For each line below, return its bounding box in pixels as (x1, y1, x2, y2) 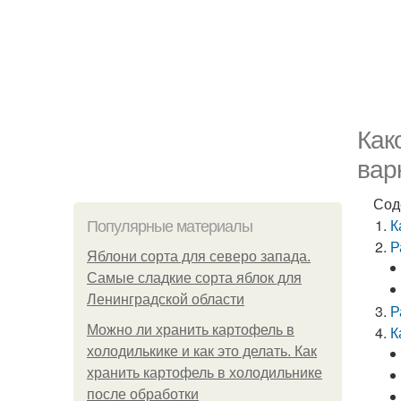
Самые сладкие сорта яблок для (87, 270, 302, 286)
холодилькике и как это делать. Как (87, 344, 317, 359)
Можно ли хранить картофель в (87, 322, 294, 337)
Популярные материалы (87, 218, 252, 235)
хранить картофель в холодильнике (87, 365, 322, 380)
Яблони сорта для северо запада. (87, 249, 311, 264)
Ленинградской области (87, 292, 244, 307)
